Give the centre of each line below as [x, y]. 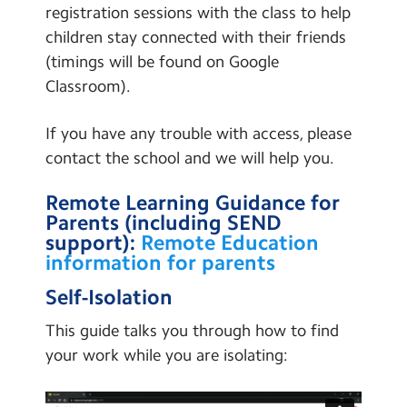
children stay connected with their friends [196, 37]
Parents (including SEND [164, 223]
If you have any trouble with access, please [199, 134]
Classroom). [88, 86]
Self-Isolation [109, 297]
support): [93, 243]
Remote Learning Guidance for [193, 203]
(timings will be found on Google [162, 61]
